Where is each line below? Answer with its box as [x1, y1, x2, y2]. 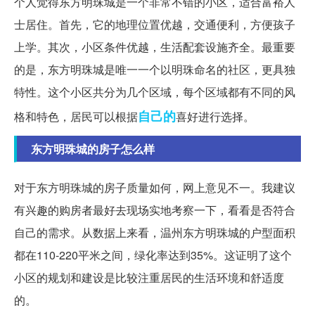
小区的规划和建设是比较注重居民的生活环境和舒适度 [14, 269, 284, 286]
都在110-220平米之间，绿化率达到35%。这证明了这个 [14, 247, 292, 264]
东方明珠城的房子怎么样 [31, 141, 155, 157]
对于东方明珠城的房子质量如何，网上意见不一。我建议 [14, 179, 295, 196]
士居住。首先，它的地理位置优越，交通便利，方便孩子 [14, 16, 295, 33]
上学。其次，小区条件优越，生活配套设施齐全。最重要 [14, 39, 295, 56]
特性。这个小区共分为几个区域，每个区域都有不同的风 [14, 84, 295, 101]
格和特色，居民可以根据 [14, 108, 138, 125]
